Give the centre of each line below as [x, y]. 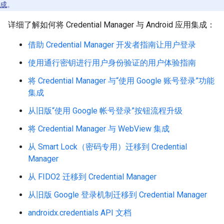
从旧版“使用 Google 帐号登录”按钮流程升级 [105, 111]
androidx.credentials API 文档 [80, 213]
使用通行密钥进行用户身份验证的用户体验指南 [112, 63]
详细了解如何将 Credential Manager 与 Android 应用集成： [111, 25]
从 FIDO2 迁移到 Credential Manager [92, 177]
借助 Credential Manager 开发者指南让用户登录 [112, 45]
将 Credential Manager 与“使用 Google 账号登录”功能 [121, 81]
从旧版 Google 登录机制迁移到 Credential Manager [117, 195]
